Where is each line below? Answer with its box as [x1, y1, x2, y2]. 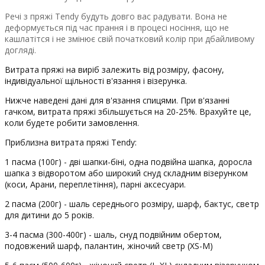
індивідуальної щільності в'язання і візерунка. [5, 75, 187, 86]
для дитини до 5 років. [5, 209, 94, 221]
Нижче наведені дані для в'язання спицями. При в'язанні [5, 94, 230, 106]
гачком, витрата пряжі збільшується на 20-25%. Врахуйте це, [5, 105, 251, 117]
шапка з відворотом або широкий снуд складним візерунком [5, 167, 248, 179]
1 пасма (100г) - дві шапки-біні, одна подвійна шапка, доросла [5, 156, 252, 167]
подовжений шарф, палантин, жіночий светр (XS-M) [5, 240, 213, 251]
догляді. [5, 44, 36, 56]
